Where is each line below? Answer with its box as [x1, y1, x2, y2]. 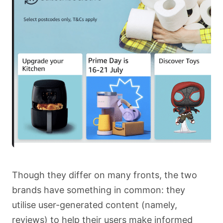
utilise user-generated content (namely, [12, 199, 177, 210]
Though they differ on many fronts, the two [12, 169, 197, 180]
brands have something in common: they [12, 184, 185, 195]
